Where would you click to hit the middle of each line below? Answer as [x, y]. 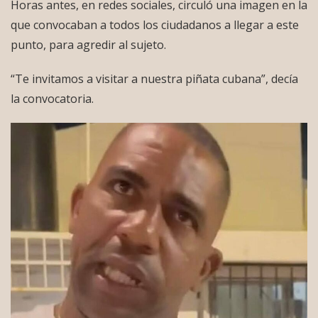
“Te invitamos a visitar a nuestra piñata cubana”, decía [154, 79]
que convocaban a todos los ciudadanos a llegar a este [155, 25]
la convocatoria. [52, 99]
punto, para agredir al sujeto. [88, 45]
